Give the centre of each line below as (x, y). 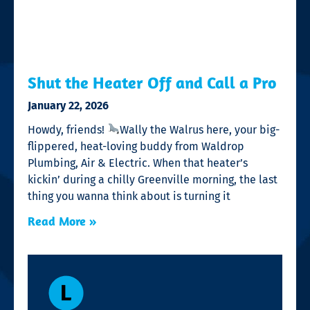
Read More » (62, 221)
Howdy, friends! (67, 129)
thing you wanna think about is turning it (129, 196)
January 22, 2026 (68, 105)
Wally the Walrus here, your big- (200, 129)
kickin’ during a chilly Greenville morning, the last (153, 179)
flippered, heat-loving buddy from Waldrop (136, 146)
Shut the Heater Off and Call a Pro (152, 82)
